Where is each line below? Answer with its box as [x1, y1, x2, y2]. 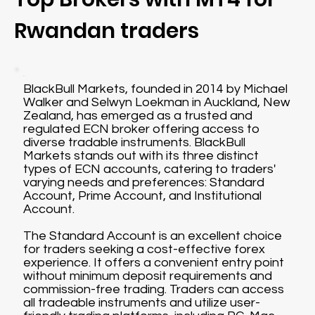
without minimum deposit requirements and [23, 269, 273, 283]
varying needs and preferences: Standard [23, 176, 265, 189]
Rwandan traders [14, 16, 200, 46]
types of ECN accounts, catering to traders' [23, 162, 276, 176]
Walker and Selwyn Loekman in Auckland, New [23, 96, 291, 109]
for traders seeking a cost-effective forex [23, 243, 266, 256]
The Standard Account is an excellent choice [23, 229, 283, 243]
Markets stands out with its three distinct [23, 149, 259, 162]
